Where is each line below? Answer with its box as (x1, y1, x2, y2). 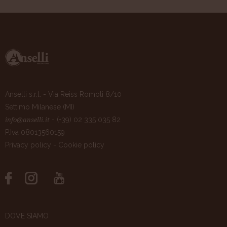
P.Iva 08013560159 (5, 128, 65, 136)
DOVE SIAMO (5, 212, 49, 220)
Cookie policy (58, 140, 104, 149)
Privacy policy (5, 140, 51, 149)
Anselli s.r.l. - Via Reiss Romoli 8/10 (5, 90, 122, 98)
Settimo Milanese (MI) (5, 102, 74, 111)
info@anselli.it (5, 116, 50, 124)
